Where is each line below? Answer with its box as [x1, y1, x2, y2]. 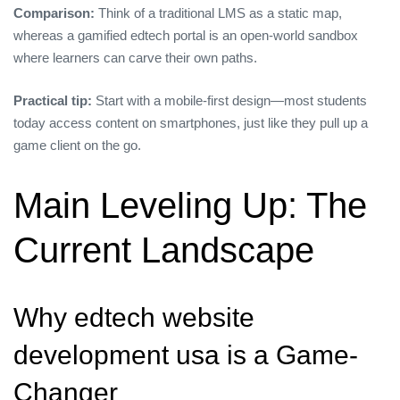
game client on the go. [13, 137, 141, 153]
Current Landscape [13, 229, 314, 270]
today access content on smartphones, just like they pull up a [13, 114, 368, 130]
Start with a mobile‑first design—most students [92, 92, 367, 108]
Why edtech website [13, 302, 254, 332]
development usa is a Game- [13, 339, 358, 370]
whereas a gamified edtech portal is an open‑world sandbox [13, 28, 358, 44]
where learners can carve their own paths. [13, 50, 257, 66]
